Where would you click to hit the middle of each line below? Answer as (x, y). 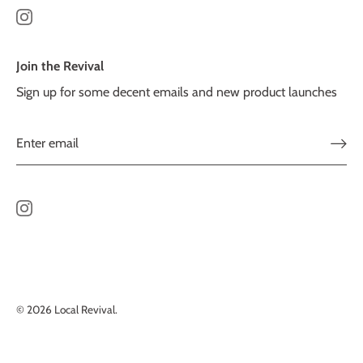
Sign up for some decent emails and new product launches (177, 92)
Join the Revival (60, 66)
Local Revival (85, 310)
